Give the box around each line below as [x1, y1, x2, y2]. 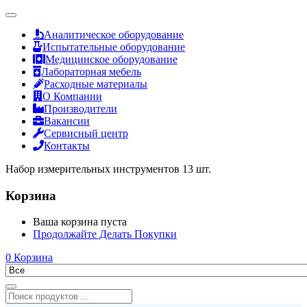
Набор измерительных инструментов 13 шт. [5, 163, 211, 175]
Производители [44, 103, 117, 114]
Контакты [44, 140, 90, 151]
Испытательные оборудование [42, 41, 185, 53]
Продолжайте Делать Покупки [33, 228, 177, 241]
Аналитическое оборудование [44, 29, 184, 40]
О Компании [42, 90, 102, 102]
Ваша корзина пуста [33, 216, 127, 228]
